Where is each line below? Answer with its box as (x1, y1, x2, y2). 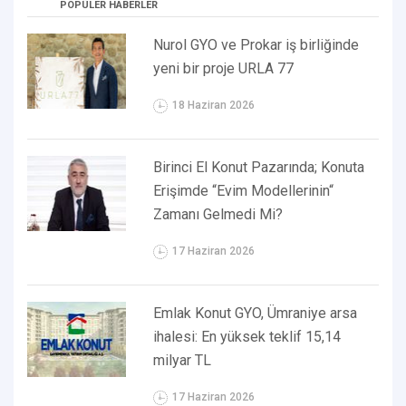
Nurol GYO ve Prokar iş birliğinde (153, 36, 360, 54)
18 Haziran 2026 (172, 99, 256, 112)
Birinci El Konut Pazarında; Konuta (153, 159, 365, 177)
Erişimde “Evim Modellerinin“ (153, 182, 334, 200)
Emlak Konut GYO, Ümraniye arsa (153, 304, 358, 323)
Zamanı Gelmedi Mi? (153, 206, 284, 224)
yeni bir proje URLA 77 (153, 60, 295, 78)
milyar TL (153, 352, 212, 370)
